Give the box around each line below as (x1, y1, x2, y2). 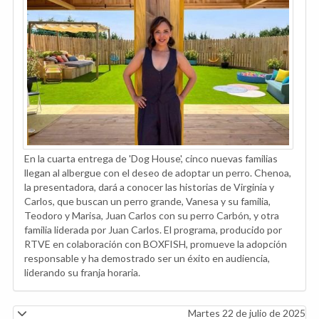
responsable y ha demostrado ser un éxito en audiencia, (24, 251, 270, 264)
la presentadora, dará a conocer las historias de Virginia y (24, 180, 274, 193)
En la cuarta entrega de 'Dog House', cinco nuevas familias (24, 152, 278, 164)
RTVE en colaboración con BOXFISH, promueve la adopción (24, 237, 287, 250)
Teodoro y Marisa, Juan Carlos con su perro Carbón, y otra (24, 209, 279, 221)
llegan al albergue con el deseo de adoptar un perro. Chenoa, (24, 166, 291, 179)
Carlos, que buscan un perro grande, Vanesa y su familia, (24, 194, 271, 207)
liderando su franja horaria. (24, 266, 140, 278)
